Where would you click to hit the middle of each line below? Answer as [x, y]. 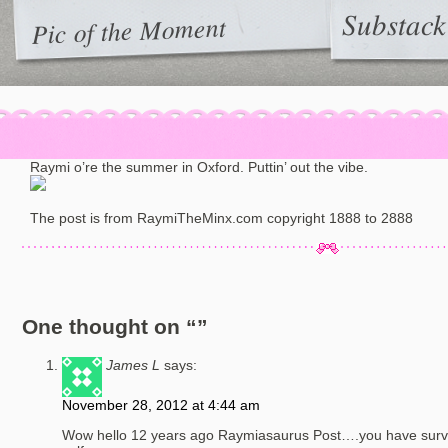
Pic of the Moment [128, 29]
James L [133, 364]
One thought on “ [109, 327]
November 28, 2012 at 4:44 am [161, 404]
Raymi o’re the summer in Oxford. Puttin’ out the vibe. [199, 167]
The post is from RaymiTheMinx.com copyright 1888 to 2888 [221, 218]
